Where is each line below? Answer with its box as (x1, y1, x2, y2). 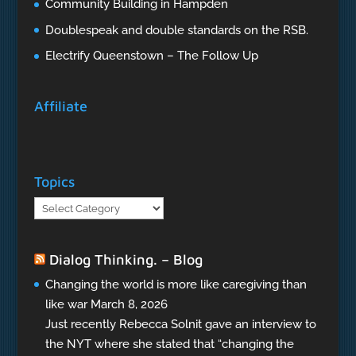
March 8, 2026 (90, 296, 168, 311)
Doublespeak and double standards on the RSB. (44, 22, 308, 37)
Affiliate (33, 98, 87, 115)
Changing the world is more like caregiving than (44, 277, 307, 292)
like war (44, 296, 87, 311)
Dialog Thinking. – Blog (48, 250, 203, 268)
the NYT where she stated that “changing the (44, 336, 294, 351)
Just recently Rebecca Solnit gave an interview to (44, 316, 316, 331)
